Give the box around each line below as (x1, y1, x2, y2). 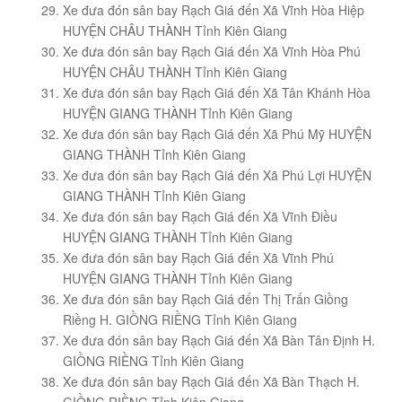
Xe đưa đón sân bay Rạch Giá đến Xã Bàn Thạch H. (63, 372, 360, 391)
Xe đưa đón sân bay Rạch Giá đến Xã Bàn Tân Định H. (63, 331, 375, 350)
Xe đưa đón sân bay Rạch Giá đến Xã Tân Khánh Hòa (63, 83, 371, 102)
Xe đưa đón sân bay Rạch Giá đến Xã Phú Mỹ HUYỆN (63, 125, 371, 144)
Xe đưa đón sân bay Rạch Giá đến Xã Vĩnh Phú (63, 249, 334, 267)
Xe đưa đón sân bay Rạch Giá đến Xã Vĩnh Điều (63, 207, 337, 226)
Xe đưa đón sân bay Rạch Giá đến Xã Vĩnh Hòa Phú (63, 42, 361, 61)
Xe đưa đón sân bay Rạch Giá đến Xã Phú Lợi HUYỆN (63, 166, 371, 185)
